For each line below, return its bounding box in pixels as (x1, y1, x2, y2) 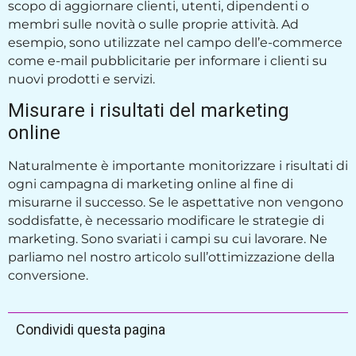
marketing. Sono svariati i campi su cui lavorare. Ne (8, 231, 327, 247)
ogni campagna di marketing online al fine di (8, 176, 293, 192)
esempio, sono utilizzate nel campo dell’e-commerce (8, 34, 342, 50)
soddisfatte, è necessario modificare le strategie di (8, 213, 324, 229)
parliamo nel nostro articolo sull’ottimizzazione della (8, 250, 335, 265)
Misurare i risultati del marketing (8, 99, 289, 122)
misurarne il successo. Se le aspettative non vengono (8, 195, 343, 211)
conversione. (8, 268, 88, 284)
